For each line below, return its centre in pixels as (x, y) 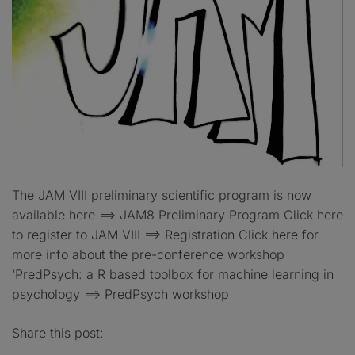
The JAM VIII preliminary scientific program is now (162, 195)
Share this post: (58, 333)
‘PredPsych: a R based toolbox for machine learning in (173, 275)
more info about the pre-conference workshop (148, 255)
